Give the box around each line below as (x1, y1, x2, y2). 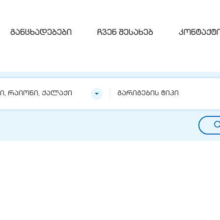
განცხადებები (10, 29, 72, 37)
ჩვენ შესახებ (97, 29, 153, 37)
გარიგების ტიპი (117, 90, 179, 97)
